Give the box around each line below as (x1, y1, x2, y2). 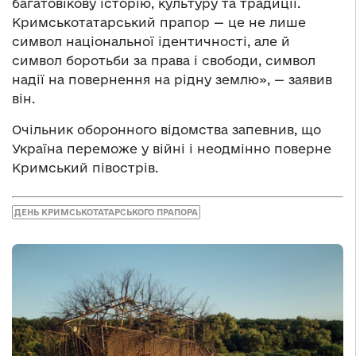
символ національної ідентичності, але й (12, 34, 290, 49)
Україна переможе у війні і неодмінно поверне (12, 141, 331, 157)
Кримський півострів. (12, 161, 158, 176)
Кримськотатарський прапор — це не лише (12, 15, 306, 30)
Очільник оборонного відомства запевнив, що (12, 122, 321, 137)
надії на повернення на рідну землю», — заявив (12, 72, 332, 87)
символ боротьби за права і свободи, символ (12, 53, 315, 68)
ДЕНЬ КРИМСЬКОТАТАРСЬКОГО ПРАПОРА (14, 207, 198, 217)
